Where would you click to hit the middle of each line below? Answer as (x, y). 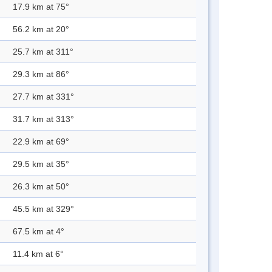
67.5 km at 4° (39, 232)
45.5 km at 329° (43, 209)
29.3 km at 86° (41, 74)
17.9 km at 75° (41, 7)
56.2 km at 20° (41, 29)
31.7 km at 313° (43, 119)
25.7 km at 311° (43, 52)
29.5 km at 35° (41, 164)
